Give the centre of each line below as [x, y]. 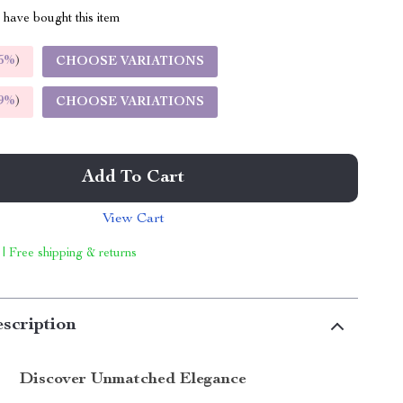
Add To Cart [134, 178]
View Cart [133, 219]
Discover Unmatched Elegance [134, 380]
